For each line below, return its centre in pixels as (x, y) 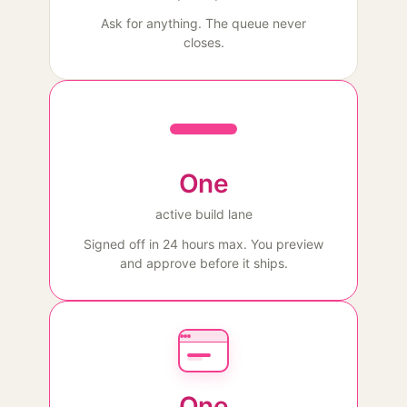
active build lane (203, 214)
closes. (203, 42)
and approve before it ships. (203, 263)
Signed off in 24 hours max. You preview (203, 244)
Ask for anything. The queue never (203, 23)
